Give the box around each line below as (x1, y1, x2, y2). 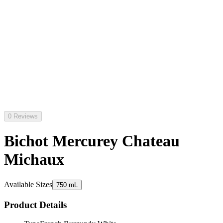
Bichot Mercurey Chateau (4, 132, 180, 150)
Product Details (4, 199, 67, 210)
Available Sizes (4, 180, 52, 189)
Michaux (4, 150, 64, 169)
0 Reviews (8, 112, 38, 120)
